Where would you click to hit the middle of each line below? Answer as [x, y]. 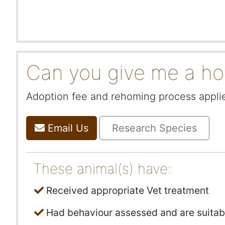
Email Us [67, 128]
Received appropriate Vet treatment [126, 191]
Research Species [154, 128]
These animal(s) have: [102, 169]
